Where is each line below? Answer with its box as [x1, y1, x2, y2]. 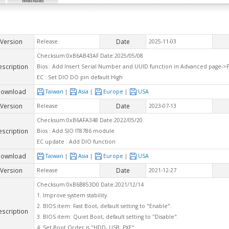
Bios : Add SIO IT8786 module [37, 127, 114, 134]
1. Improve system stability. [37, 191, 108, 199]
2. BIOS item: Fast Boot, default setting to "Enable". [37, 202, 172, 210]
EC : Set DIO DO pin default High [37, 73, 123, 81]
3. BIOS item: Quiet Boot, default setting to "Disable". [37, 213, 178, 220]
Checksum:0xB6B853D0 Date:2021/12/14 [37, 180, 144, 188]
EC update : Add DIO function [37, 138, 116, 145]
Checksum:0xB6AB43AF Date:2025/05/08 [37, 52, 143, 59]
